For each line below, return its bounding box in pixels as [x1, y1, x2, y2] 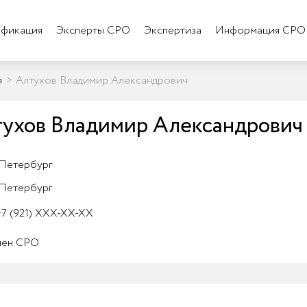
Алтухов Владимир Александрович [16, 73, 188, 88]
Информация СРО [214, 23, 306, 38]
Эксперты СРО [56, 23, 130, 38]
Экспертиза [143, 23, 201, 38]
